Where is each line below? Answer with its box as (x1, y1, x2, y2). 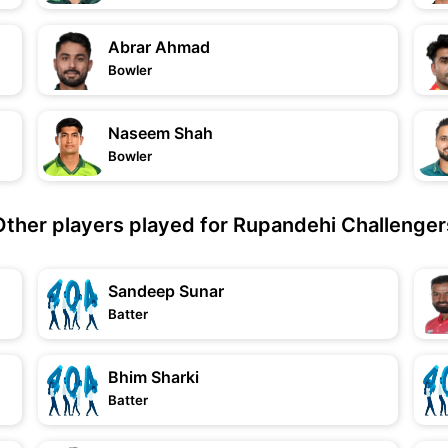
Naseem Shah (108, 123, 214, 143)
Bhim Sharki (108, 367, 200, 387)
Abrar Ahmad (108, 37, 211, 57)
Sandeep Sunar (108, 281, 225, 301)
